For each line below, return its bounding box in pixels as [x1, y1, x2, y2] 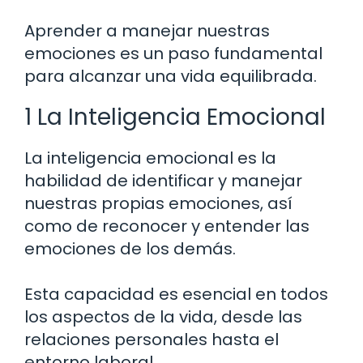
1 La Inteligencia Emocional [24, 100, 326, 133]
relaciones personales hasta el [24, 327, 279, 351]
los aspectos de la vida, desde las [24, 305, 302, 328]
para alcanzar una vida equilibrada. [24, 64, 317, 88]
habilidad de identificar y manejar [24, 169, 302, 192]
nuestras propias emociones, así [24, 191, 293, 215]
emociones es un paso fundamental [24, 41, 322, 65]
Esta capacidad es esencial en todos [24, 282, 328, 305]
